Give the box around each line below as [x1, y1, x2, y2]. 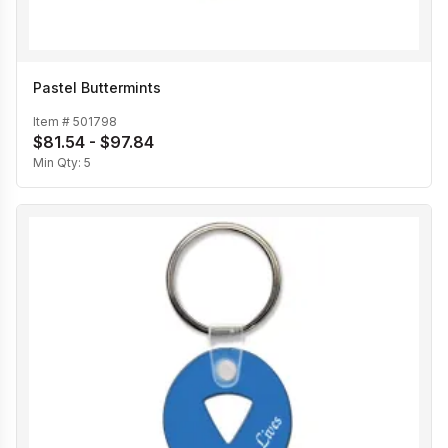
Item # [33, 114, 73, 130]
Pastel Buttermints [33, 79, 161, 97]
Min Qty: [33, 155, 84, 171]
